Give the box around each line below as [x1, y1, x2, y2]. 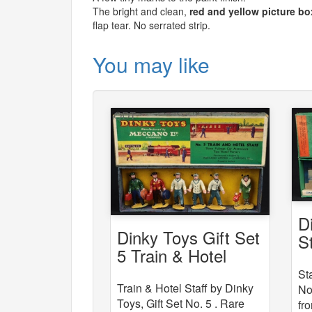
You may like [93, 49, 210, 79]
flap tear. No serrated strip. [93, 18, 210, 32]
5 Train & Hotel [117, 242, 226, 267]
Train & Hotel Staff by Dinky [117, 279, 253, 296]
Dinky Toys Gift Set [117, 224, 260, 249]
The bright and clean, [93, 4, 189, 18]
